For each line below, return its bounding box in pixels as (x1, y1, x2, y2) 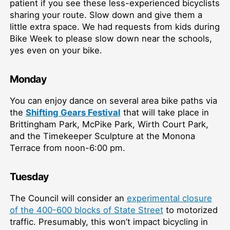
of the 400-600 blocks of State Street (9, 205, 163, 216)
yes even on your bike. (9, 45, 105, 55)
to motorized (163, 205, 218, 216)
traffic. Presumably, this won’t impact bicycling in (9, 217, 208, 227)
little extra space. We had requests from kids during (9, 22, 220, 32)
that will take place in (120, 107, 209, 118)
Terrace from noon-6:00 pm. (9, 143, 128, 154)
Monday (9, 73, 46, 86)
